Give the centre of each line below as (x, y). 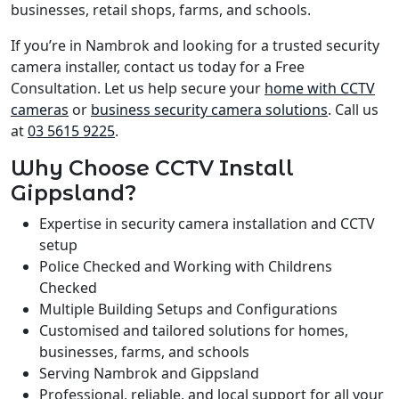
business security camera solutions (209, 109)
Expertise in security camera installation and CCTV (207, 223)
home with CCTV (320, 88)
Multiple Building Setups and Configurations (188, 309)
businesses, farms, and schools (144, 351)
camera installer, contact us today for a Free (158, 66)
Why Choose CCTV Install (152, 167)
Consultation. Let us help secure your (138, 88)
